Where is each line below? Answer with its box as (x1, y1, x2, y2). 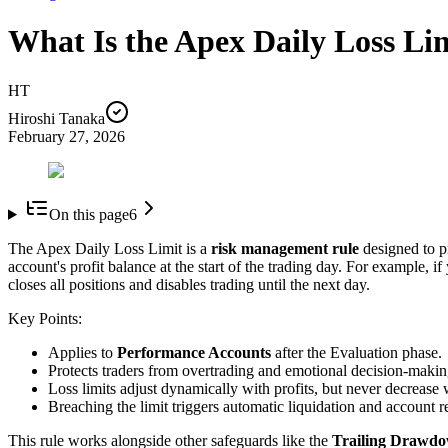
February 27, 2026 (8, 127, 125, 145)
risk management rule (211, 239, 359, 257)
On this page (48, 205, 129, 223)
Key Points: (8, 309, 82, 327)
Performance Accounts (117, 343, 271, 361)
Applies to (48, 343, 117, 361)
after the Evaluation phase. (271, 343, 442, 361)
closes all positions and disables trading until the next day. (8, 275, 370, 293)
